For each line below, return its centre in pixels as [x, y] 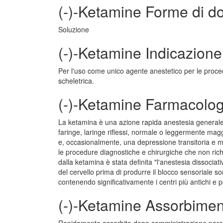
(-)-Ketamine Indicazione [140, 53]
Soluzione [74, 29]
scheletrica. [76, 81]
